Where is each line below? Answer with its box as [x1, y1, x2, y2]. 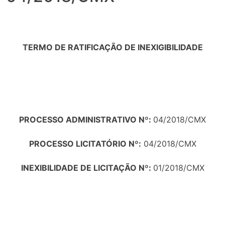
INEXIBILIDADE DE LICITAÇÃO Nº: [21, 162, 153, 173]
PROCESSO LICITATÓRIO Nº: [29, 138, 141, 149]
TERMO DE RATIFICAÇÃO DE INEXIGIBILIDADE [22, 42, 203, 52]
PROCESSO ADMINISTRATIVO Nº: [19, 114, 153, 125]
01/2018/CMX [153, 162, 204, 173]
